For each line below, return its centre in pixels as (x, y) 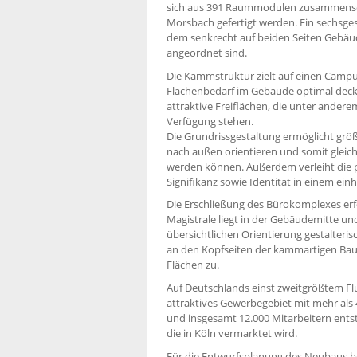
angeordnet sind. (207, 52)
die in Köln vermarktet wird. (232, 333)
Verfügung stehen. (210, 121)
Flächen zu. (193, 265)
